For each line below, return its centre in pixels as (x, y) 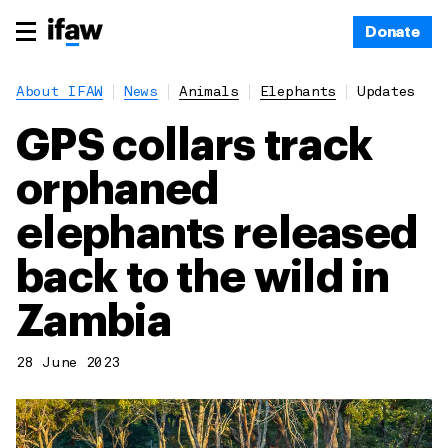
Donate (392, 32)
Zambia (93, 322)
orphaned (117, 190)
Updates (386, 92)
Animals (208, 92)
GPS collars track (194, 146)
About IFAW (59, 92)
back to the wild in (203, 278)
